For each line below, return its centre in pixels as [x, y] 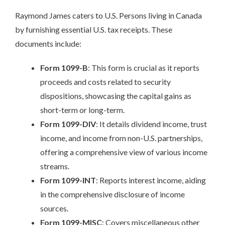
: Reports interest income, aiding [151, 180]
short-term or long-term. [82, 110]
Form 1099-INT [68, 180]
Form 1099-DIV [68, 124]
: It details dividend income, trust [151, 124]
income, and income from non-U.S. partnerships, [121, 138]
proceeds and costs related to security [105, 82]
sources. [54, 208]
